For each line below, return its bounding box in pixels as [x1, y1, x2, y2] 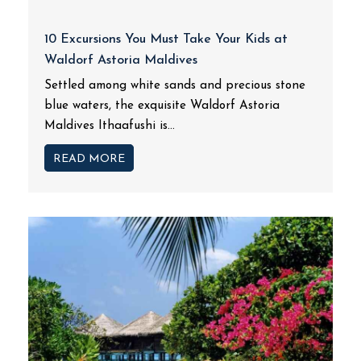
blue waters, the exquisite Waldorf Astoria [44, 100, 280, 112]
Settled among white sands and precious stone [44, 80, 305, 92]
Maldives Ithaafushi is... [44, 120, 175, 132]
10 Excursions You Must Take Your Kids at [44, 33, 288, 46]
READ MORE [53, 153, 125, 165]
